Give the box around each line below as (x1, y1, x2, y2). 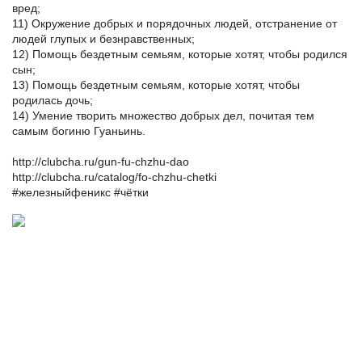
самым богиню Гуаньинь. (12, 124, 145, 138)
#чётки (114, 186, 149, 200)
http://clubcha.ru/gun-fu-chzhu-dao (12, 155, 189, 169)
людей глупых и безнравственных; (12, 32, 195, 46)
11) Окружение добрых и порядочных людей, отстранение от (12, 17, 337, 31)
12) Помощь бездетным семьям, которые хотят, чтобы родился (12, 48, 347, 61)
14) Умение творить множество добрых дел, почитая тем (12, 109, 314, 123)
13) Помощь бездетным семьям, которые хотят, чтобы (12, 78, 300, 92)
